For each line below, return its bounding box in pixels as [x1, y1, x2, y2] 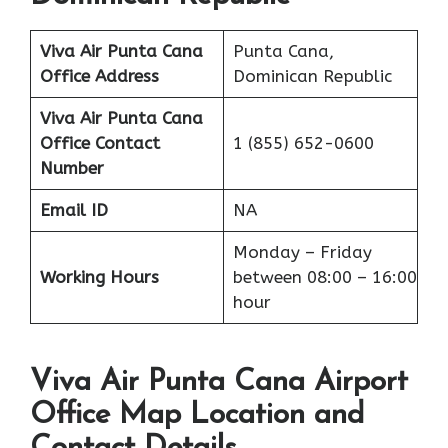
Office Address [39, 65, 159, 86]
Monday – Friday [232, 241, 372, 262]
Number [39, 157, 104, 178]
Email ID [39, 199, 108, 220]
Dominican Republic [232, 65, 392, 86]
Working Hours [39, 266, 159, 287]
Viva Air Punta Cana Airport [30, 367, 408, 399]
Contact [94, 132, 160, 153]
